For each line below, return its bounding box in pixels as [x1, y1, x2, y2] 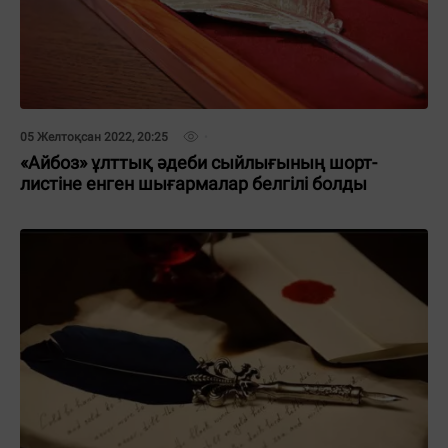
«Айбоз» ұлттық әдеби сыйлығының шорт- [20, 152, 377, 173]
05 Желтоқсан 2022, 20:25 [20, 130, 168, 144]
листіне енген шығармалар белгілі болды [20, 173, 367, 194]
